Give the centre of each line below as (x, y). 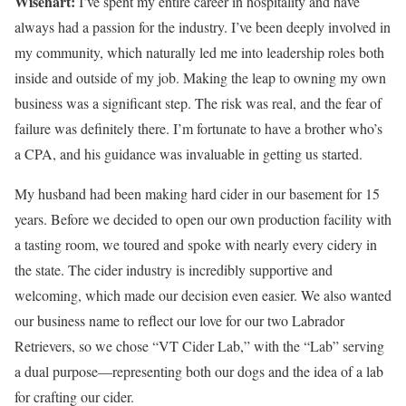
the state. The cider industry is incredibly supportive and (174, 270)
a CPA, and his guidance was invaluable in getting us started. (188, 154)
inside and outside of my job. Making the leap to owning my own (200, 78)
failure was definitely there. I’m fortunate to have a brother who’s (198, 129)
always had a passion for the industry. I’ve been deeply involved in (203, 27)
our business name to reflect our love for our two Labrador (179, 321)
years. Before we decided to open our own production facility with (203, 219)
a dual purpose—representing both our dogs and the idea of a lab (199, 372)
